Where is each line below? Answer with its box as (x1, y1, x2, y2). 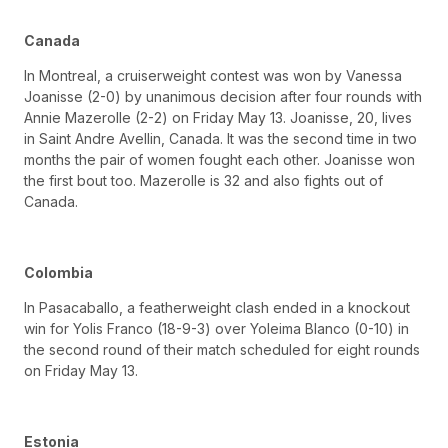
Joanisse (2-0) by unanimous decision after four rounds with (24, 87, 422, 105)
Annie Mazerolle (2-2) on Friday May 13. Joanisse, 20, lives (24, 108, 412, 126)
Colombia (24, 263, 93, 281)
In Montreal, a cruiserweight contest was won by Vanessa (24, 66, 402, 84)
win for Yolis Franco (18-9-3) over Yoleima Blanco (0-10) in (24, 320, 409, 338)
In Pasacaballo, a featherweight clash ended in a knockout (24, 299, 410, 317)
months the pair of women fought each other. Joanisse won (24, 150, 415, 168)
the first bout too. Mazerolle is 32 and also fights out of (24, 171, 383, 189)
